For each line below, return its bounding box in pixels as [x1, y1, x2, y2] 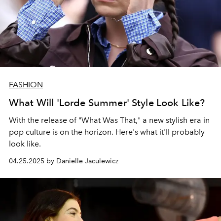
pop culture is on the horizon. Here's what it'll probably [9, 127, 205, 137]
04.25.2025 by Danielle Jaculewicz [9, 156, 118, 165]
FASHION [9, 79, 43, 89]
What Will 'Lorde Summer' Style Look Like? [9, 96, 205, 109]
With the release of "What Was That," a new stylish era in [9, 115, 210, 125]
